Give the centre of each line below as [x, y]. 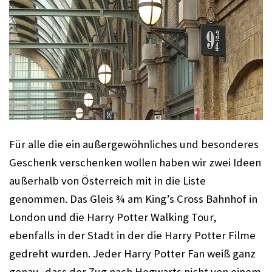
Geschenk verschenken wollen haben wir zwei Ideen [135, 162]
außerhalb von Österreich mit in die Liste [107, 181]
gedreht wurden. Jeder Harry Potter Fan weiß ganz [132, 253]
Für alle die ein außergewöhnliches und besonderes [134, 144]
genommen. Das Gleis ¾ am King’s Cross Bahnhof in [133, 199]
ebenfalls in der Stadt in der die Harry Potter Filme [132, 235]
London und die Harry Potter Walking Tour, [113, 217]
